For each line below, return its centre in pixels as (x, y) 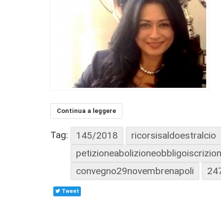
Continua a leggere (86, 110)
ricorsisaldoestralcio (174, 135)
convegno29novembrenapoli (135, 171)
